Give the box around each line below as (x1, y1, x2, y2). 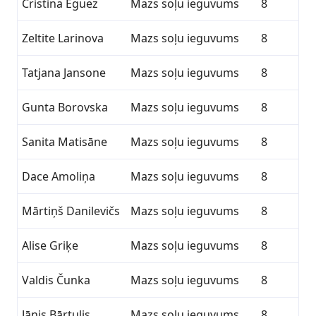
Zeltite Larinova (22, 30, 104, 46)
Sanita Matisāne (22, 134, 107, 150)
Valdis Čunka (22, 272, 90, 288)
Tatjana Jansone (22, 65, 106, 80)
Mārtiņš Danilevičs (22, 203, 120, 219)
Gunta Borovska (22, 99, 108, 115)
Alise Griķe (22, 238, 78, 253)
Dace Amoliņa (22, 169, 95, 184)
